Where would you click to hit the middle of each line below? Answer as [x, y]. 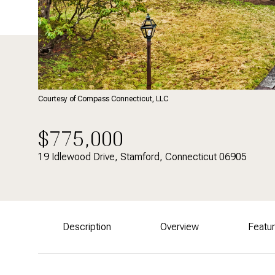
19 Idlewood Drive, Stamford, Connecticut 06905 [142, 157]
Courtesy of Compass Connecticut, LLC [103, 99]
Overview [180, 227]
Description [87, 227]
